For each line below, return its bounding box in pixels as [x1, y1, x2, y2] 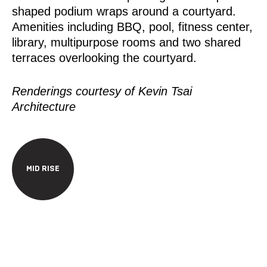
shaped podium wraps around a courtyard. [12, 5, 240, 18]
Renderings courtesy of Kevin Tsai [12, 85, 192, 98]
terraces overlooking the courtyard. [12, 51, 197, 64]
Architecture [12, 100, 76, 113]
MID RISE [26, 165, 60, 173]
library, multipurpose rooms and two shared [12, 36, 241, 49]
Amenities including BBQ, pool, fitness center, [12, 20, 253, 33]
